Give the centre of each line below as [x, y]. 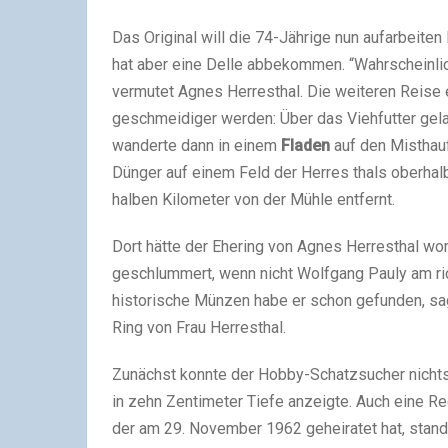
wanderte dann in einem [196, 145]
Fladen [305, 145]
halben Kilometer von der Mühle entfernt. [253, 199]
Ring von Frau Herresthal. [199, 327]
